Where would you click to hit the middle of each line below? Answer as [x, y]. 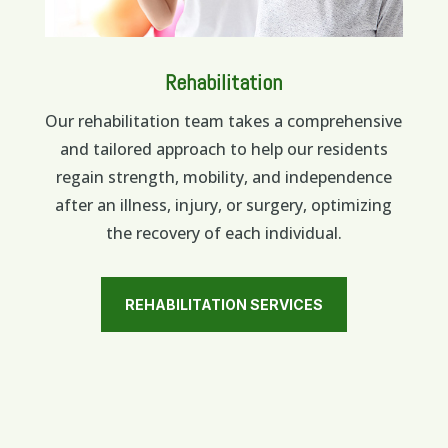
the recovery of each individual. [223, 233]
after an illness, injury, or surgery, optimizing [224, 205]
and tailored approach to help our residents [223, 149]
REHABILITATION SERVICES [223, 305]
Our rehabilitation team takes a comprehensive [224, 121]
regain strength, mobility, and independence [223, 177]
